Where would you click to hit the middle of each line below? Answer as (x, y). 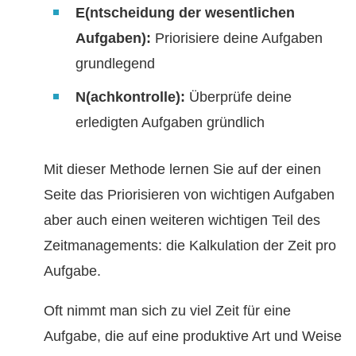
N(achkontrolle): (130, 97)
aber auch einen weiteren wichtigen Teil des (182, 221)
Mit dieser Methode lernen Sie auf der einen (182, 170)
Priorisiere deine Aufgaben (237, 39)
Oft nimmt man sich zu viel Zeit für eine (167, 311)
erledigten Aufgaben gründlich (170, 123)
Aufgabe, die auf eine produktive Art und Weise (193, 337)
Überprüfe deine (238, 97)
